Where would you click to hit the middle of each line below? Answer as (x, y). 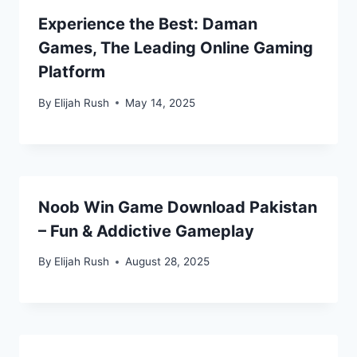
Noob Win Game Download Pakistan (178, 207)
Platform (72, 72)
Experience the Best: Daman (148, 24)
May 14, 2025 (161, 102)
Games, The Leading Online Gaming (176, 48)
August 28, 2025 (168, 262)
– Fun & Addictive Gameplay (146, 231)
